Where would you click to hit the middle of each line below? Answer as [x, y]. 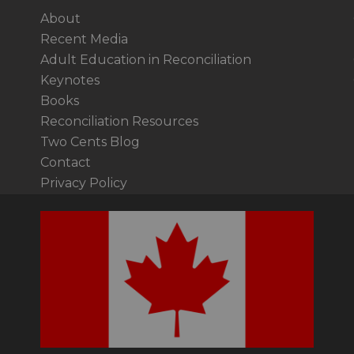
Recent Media [84, 39]
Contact [65, 162]
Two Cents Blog [90, 141]
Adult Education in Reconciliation [145, 59]
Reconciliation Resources [119, 121]
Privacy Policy [83, 183]
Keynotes [70, 80]
